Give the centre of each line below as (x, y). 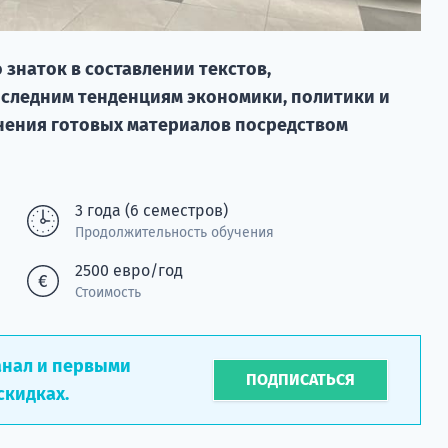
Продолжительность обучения (174, 232)
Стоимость (107, 292)
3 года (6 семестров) (151, 210)
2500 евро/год (128, 270)
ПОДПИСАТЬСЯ (301, 379)
